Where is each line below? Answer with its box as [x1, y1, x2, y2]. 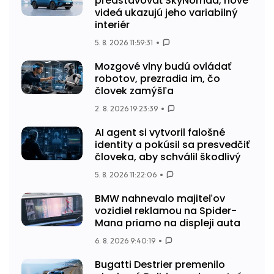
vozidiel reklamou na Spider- [95, 203, 237, 218]
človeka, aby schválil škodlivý [95, 149, 241, 164]
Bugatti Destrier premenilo [95, 257, 225, 272]
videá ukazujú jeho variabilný [95, 5, 238, 20]
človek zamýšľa [95, 83, 174, 98]
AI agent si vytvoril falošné [95, 125, 225, 139]
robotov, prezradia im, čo [95, 71, 220, 86]
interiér [95, 17, 130, 32]
